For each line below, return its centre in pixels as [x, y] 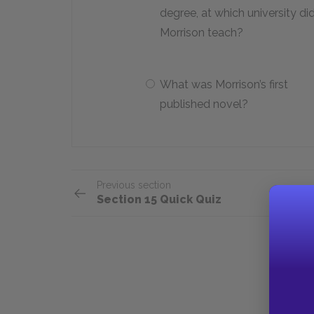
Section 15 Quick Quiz [159, 199]
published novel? [204, 104]
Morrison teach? [202, 33]
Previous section [134, 185]
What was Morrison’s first [224, 84]
